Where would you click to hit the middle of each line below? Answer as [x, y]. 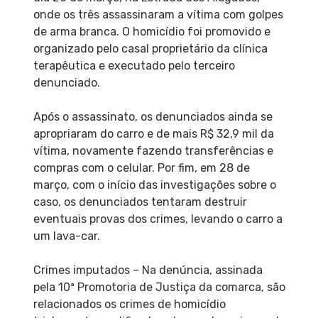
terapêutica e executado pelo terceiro [134, 65]
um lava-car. [66, 236]
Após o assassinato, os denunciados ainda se [153, 116]
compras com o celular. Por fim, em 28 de [141, 168]
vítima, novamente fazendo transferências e [153, 150]
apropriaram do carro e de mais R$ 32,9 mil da [153, 133]
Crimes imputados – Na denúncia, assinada [148, 270]
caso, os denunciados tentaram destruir [140, 202]
